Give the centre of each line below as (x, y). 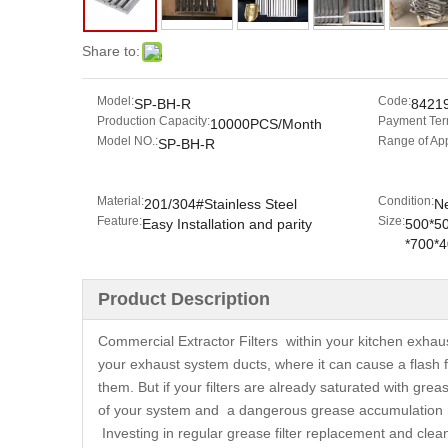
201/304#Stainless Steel (220, 204)
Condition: (405, 201)
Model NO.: (127, 141)
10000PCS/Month (266, 124)
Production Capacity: (153, 121)
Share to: (111, 51)
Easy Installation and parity (227, 224)
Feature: (119, 221)
